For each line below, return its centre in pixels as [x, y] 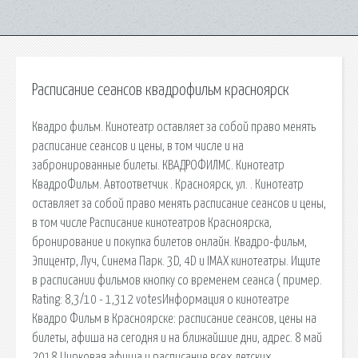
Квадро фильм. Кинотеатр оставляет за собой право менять [174, 127]
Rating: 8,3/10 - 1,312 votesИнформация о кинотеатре [161, 299]
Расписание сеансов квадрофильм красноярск [161, 90]
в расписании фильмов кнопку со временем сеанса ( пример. [177, 280]
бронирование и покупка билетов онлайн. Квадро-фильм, [169, 242]
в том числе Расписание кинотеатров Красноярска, [152, 223]
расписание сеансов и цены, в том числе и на [138, 146]
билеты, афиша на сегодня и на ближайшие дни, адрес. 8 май [177, 338]
